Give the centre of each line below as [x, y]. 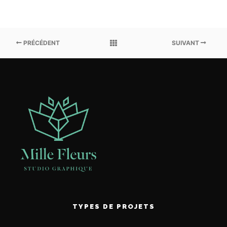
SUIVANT [186, 43]
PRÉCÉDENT [41, 43]
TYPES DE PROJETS [113, 206]
